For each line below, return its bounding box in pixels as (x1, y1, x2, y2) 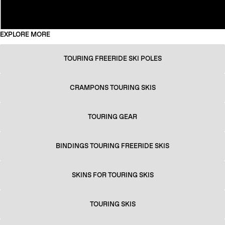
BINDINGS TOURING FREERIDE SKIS (56, 142, 169, 150)
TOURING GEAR (88, 113, 137, 121)
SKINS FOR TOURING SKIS (71, 171, 154, 179)
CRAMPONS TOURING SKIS (69, 84, 156, 92)
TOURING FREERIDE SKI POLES (63, 55, 162, 63)
